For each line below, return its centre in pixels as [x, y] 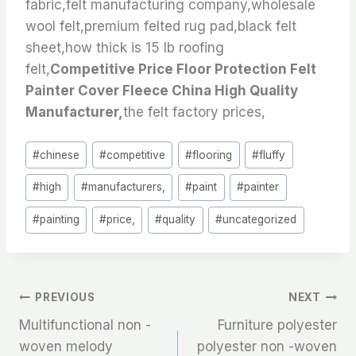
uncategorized [260, 220]
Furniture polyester [277, 325]
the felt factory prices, [194, 112]
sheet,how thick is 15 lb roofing [125, 47]
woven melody [66, 346]
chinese [60, 155]
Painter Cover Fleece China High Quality [162, 90]
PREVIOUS [65, 298]
